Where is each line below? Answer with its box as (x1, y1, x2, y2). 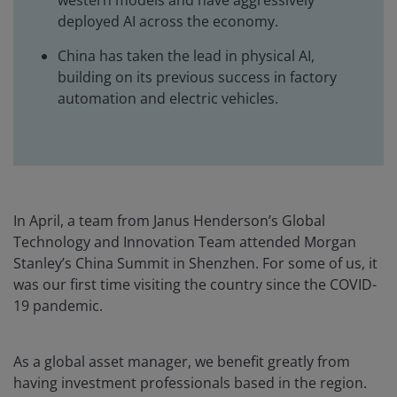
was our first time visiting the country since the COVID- (13, 275, 377, 295)
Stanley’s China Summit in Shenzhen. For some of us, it (13, 253, 378, 274)
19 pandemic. (13, 296, 103, 316)
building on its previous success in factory (58, 67, 337, 88)
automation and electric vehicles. (58, 89, 278, 109)
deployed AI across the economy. (58, 12, 278, 32)
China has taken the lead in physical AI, (58, 46, 315, 66)
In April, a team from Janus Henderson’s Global (13, 211, 325, 231)
